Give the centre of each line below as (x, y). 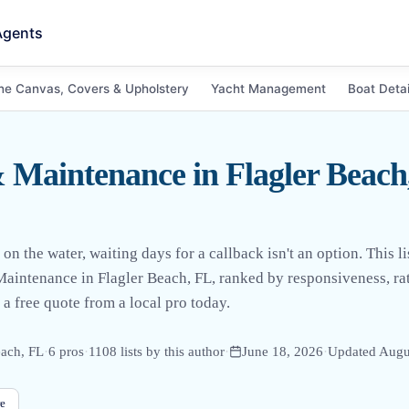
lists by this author (171, 351)
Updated (353, 351)
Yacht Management (268, 88)
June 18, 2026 (283, 351)
